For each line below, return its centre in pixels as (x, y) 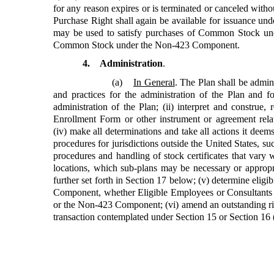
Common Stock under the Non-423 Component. (146, 45)
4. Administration (123, 64)
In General (154, 82)
